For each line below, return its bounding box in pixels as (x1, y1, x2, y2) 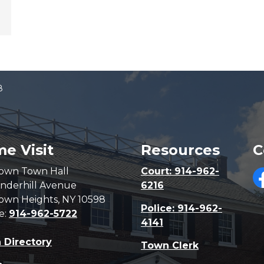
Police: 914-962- (141, 203, 222, 214)
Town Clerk (141, 240, 199, 251)
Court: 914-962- (141, 166, 219, 177)
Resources (141, 141, 220, 159)
